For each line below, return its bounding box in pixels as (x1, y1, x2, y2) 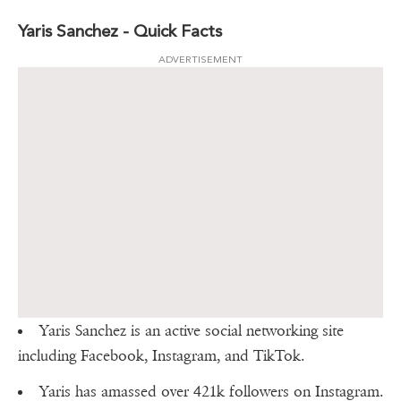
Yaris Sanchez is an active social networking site (39, 321, 344, 341)
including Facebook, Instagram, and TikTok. (18, 346, 304, 366)
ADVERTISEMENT (158, 54, 243, 66)
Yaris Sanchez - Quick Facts (18, 21, 222, 42)
